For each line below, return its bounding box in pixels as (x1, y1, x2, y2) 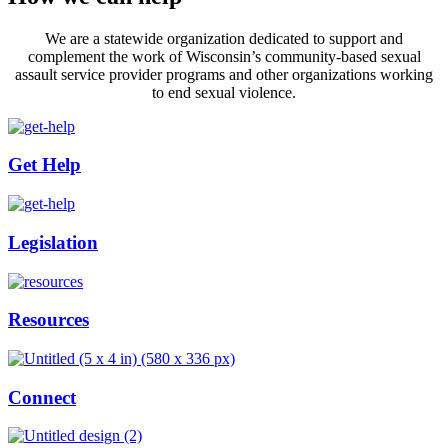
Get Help (8, 154, 81, 176)
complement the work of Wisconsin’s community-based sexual (27, 47, 421, 65)
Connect (8, 386, 76, 408)
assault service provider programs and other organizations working (15, 65, 433, 83)
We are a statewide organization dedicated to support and (45, 29, 403, 47)
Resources (8, 309, 89, 331)
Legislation (8, 231, 98, 253)
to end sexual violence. (152, 83, 296, 101)
